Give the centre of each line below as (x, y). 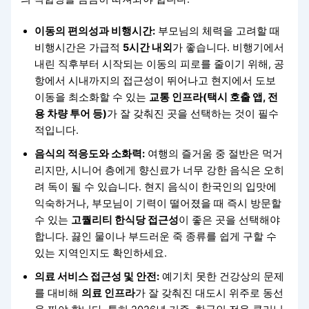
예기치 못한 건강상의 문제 (222, 277)
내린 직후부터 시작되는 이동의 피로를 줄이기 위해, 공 (160, 64)
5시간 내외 (148, 48)
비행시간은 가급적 (79, 48)
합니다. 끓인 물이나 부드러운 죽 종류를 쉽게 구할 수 (156, 237)
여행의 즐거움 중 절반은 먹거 (214, 154)
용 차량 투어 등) (71, 114)
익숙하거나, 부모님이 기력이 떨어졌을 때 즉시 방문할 (158, 203)
